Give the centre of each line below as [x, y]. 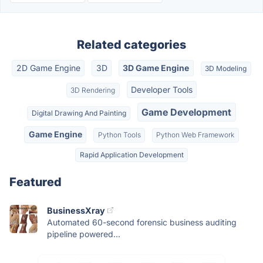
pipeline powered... [84, 234]
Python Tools [119, 135]
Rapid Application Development [131, 154]
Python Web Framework [195, 135]
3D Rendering [93, 90]
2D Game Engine [48, 68]
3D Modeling [226, 69]
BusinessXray [76, 210]
